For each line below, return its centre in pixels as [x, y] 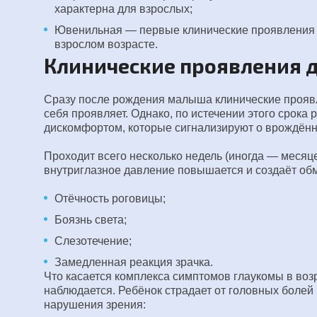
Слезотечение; [93, 241]
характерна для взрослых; [123, 9]
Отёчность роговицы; [110, 198]
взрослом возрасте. [106, 44]
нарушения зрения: [95, 305]
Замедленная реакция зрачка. [134, 262]
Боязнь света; [91, 220]
